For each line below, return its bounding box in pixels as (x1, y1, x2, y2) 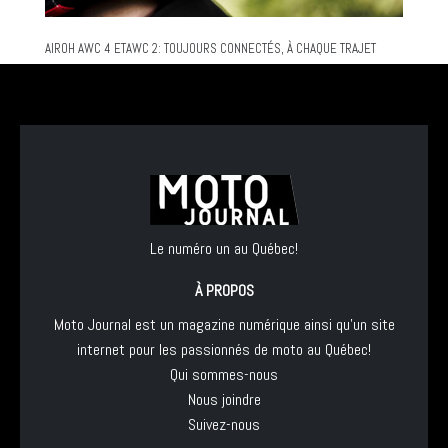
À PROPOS (194, 280, 254, 301)
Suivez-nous (188, 414, 260, 435)
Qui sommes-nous (170, 364, 278, 385)
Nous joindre (187, 389, 261, 410)
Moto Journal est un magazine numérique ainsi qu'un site (53, 314, 395, 335)
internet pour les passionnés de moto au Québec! (77, 339, 371, 360)
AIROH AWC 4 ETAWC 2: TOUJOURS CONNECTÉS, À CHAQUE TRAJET (45, 40, 376, 57)
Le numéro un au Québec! (150, 238, 298, 259)
